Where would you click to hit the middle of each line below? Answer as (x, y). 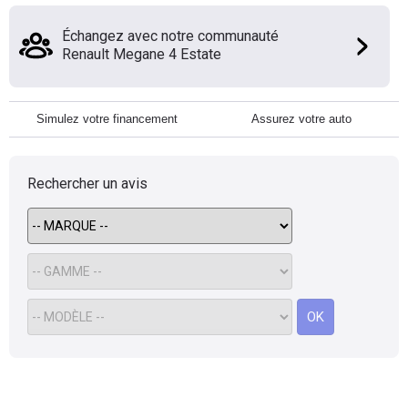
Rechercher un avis (87, 184)
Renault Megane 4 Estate (142, 54)
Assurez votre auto (301, 119)
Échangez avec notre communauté (170, 36)
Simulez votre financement (107, 119)
